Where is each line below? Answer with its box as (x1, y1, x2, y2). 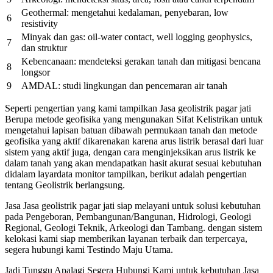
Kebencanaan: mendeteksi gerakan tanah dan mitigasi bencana (21, 56, 261, 67)
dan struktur (21, 43, 67, 54)
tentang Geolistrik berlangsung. (5, 180, 125, 191)
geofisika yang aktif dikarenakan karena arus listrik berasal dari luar (5, 136, 263, 147)
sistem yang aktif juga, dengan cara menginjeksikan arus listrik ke (5, 147, 256, 158)
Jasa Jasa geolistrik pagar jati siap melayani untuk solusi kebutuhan (5, 200, 261, 211)
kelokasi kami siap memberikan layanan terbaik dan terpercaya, (5, 233, 247, 244)
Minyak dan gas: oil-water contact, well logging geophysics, (21, 32, 252, 43)
